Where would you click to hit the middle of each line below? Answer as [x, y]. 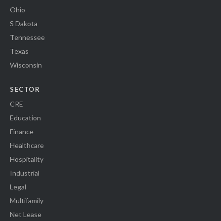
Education [25, 118]
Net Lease [26, 215]
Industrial [25, 173]
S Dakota [24, 24]
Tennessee [27, 37]
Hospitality [27, 159]
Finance [22, 132]
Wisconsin [26, 65]
